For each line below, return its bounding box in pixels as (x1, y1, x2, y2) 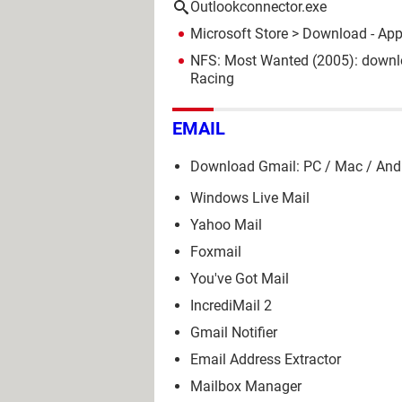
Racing (190, 70, 234, 87)
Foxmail (190, 242, 241, 260)
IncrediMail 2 (190, 296, 272, 314)
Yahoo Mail (190, 215, 262, 233)
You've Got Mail (190, 269, 289, 287)
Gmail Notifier (190, 323, 277, 341)
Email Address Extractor (190, 350, 341, 368)
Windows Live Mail (190, 188, 310, 206)
